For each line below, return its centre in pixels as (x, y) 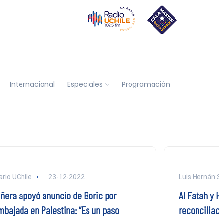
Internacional (32, 84)
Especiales (85, 84)
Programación (146, 84)
